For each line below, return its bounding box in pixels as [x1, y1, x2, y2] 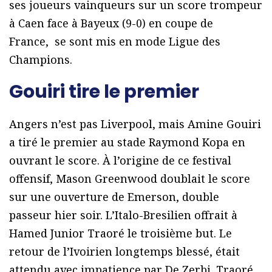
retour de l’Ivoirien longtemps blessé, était [9, 244, 240, 259]
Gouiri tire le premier [9, 79, 199, 105]
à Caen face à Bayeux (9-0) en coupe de [9, 16, 213, 31]
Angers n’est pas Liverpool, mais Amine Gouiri [9, 117, 261, 132]
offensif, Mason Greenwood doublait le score [9, 171, 250, 186]
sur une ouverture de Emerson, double [9, 189, 219, 205]
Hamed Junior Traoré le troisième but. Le [9, 226, 232, 241]
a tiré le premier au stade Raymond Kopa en [9, 135, 245, 150]
